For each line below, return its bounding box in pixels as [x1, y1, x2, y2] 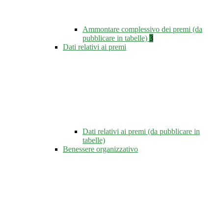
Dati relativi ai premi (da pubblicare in [82, 127, 200, 136]
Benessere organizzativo [63, 145, 138, 154]
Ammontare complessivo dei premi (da [82, 25, 202, 34]
